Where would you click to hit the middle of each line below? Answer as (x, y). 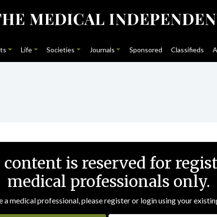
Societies (61, 50)
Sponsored (146, 50)
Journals (102, 50)
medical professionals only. (108, 182)
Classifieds (188, 50)
